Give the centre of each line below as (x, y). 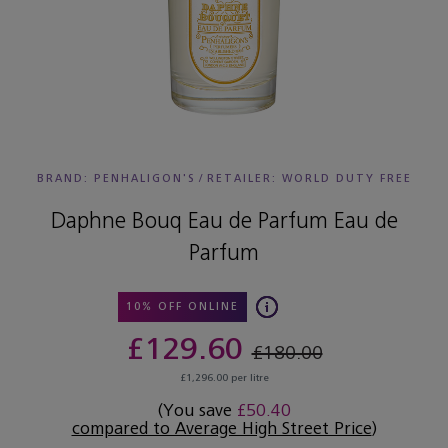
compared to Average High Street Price (221, 428)
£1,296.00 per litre (224, 378)
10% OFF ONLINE (182, 306)
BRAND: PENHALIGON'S (116, 178)
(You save (197, 410)
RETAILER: (244, 178)
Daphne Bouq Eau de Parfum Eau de (224, 220)
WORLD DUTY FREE (346, 178)
